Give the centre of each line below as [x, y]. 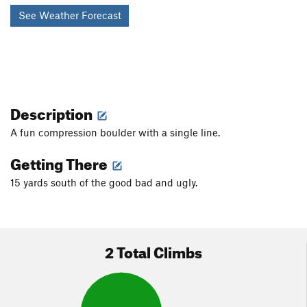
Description [53, 112]
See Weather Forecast [70, 15]
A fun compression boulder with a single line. [115, 133]
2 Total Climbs [153, 250]
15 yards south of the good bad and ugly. [104, 183]
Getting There [60, 162]
